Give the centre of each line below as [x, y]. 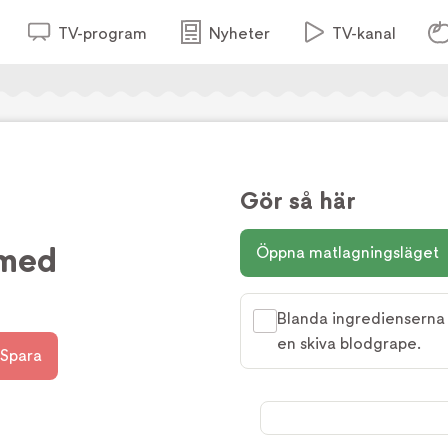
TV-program [102, 33]
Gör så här [298, 201]
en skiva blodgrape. [349, 343]
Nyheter [239, 33]
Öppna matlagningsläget [347, 252]
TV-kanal [363, 33]
